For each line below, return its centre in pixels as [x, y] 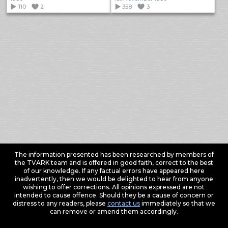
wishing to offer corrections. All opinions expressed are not [114, 187]
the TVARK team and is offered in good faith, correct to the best [114, 162]
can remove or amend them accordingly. [114, 211]
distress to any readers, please [60, 203]
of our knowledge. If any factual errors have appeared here [114, 170]
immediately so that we [177, 203]
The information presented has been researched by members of [114, 154]
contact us [123, 203]
